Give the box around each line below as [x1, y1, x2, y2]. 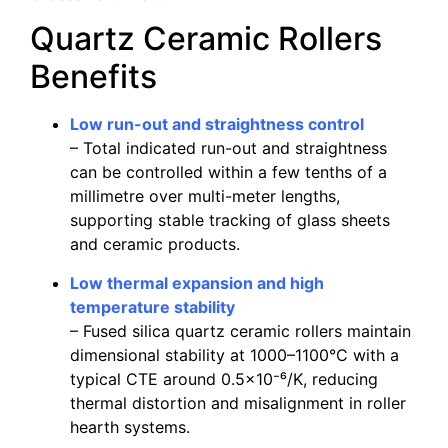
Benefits [30, 57, 157, 97]
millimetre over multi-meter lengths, [70, 186, 340, 207]
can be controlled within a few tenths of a [70, 162, 387, 183]
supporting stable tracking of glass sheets [70, 210, 390, 231]
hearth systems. [70, 416, 190, 437]
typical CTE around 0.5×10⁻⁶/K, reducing [70, 368, 378, 389]
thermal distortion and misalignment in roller [70, 392, 406, 413]
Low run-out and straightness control [70, 114, 364, 135]
